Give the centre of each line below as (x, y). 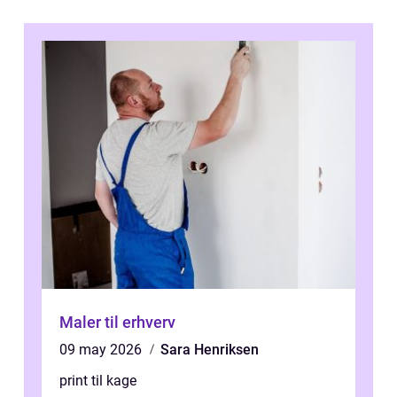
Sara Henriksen (210, 350)
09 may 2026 (102, 350)
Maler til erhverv (117, 322)
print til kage (98, 381)
